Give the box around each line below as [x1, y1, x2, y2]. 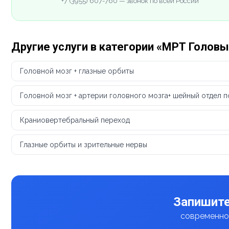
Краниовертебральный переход [20, 116, 130, 124]
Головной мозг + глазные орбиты [20, 66, 134, 75]
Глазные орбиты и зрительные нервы [20, 140, 147, 149]
